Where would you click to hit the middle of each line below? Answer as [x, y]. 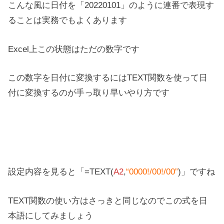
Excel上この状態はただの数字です [74, 49]
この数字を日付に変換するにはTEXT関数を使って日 [108, 78]
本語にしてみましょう [51, 215]
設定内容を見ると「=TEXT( [61, 171]
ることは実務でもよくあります [68, 20]
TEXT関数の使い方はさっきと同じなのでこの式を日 [108, 200]
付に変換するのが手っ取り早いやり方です [89, 93]
